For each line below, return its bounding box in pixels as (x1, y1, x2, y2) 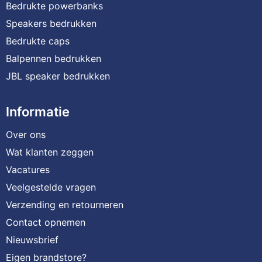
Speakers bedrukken (5, 17, 96, 29)
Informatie (5, 104, 70, 119)
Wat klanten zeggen (5, 146, 94, 158)
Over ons (5, 128, 46, 140)
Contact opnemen (5, 216, 85, 228)
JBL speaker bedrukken (5, 70, 110, 82)
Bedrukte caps (5, 35, 70, 47)
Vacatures (5, 163, 50, 175)
